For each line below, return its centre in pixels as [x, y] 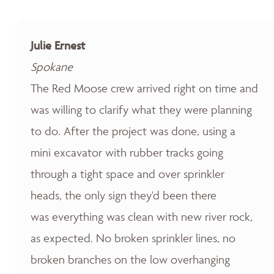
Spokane [52, 67]
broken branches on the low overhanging [130, 259]
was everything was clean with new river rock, [142, 217]
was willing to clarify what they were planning [141, 109]
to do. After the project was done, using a [133, 131]
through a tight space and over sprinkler [128, 174]
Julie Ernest [58, 45]
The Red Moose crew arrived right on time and [144, 88]
